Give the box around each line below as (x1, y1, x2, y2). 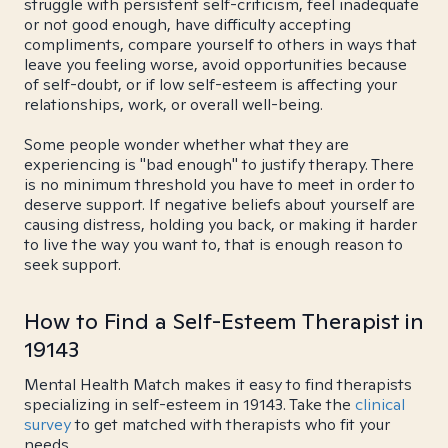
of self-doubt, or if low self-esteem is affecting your (24, 74, 397, 95)
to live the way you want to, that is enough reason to (24, 234, 403, 255)
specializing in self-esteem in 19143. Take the (24, 394, 355, 415)
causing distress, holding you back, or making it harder (24, 214, 417, 235)
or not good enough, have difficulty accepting (24, 14, 351, 35)
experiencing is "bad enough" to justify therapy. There (24, 154, 414, 175)
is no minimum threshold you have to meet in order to (24, 174, 415, 195)
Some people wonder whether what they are (24, 134, 349, 155)
